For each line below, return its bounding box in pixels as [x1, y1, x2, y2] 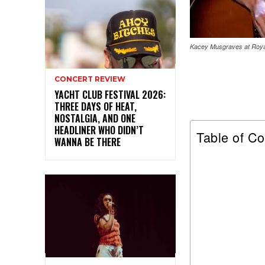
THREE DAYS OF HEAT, [54, 99, 137, 114]
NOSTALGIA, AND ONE [54, 111, 135, 126]
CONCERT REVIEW [54, 75, 125, 84]
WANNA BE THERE [54, 135, 121, 150]
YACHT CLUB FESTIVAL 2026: [54, 88, 166, 102]
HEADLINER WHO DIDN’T [54, 123, 144, 138]
